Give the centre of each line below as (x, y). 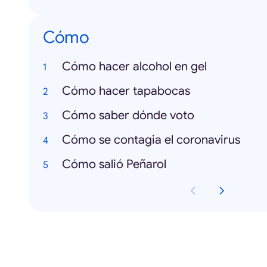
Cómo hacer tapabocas (126, 91)
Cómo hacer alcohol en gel (134, 66)
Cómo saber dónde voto (128, 115)
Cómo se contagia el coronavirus (151, 140)
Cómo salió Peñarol (114, 164)
